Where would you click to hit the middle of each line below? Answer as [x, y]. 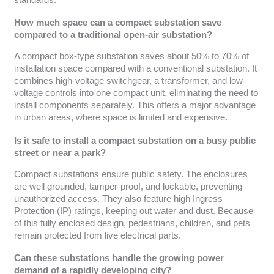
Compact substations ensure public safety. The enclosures [131, 174]
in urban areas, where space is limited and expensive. [120, 118]
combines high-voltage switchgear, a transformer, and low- [130, 81]
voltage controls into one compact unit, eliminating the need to [136, 93]
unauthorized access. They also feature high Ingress [118, 198]
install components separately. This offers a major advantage [135, 106]
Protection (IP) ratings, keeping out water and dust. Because [133, 211]
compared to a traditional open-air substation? [113, 35]
